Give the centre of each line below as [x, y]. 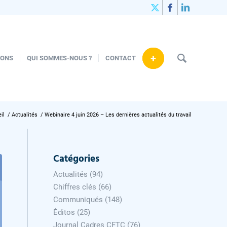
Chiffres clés [75, 187]
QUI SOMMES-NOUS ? [59, 58]
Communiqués [78, 200]
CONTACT [121, 58]
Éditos [64, 212]
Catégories [77, 159]
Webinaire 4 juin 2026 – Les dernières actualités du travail [118, 115]
